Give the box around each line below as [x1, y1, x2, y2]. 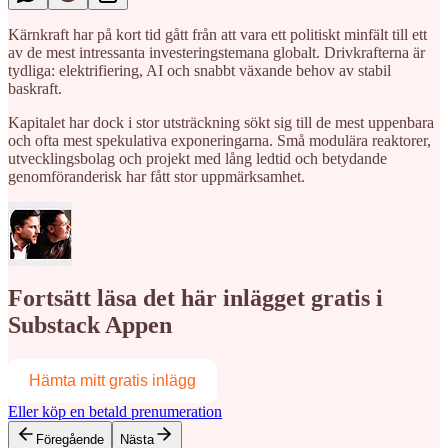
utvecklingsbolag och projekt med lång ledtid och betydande [8, 149, 387, 167]
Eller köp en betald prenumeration [8, 403, 222, 421]
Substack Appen [8, 312, 172, 339]
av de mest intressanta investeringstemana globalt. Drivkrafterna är [8, 43, 425, 61]
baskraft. [8, 79, 62, 97]
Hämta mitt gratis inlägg [29, 372, 196, 390]
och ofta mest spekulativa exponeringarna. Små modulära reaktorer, [8, 131, 431, 149]
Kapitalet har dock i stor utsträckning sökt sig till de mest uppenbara [8, 113, 434, 131]
